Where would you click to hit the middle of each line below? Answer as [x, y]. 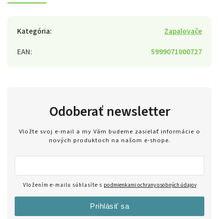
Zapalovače [183, 31]
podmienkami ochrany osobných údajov [150, 185]
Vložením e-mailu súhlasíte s [63, 185]
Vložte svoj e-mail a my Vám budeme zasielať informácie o [109, 132]
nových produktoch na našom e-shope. [109, 141]
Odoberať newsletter [109, 111]
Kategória [33, 31]
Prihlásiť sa [109, 206]
